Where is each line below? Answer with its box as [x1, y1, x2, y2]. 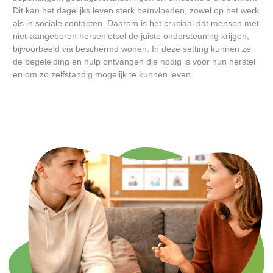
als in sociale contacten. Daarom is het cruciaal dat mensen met [13, 18, 259, 28]
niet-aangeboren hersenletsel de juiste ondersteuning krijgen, [13, 30, 249, 41]
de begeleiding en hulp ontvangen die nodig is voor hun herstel [13, 56, 255, 66]
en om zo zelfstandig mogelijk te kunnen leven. [13, 69, 193, 79]
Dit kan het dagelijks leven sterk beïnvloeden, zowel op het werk [13, 5, 259, 15]
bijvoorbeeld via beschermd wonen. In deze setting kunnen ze [13, 43, 251, 54]
